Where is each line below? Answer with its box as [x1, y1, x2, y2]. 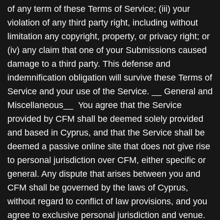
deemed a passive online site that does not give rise [7, 141, 210, 151]
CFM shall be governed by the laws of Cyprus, [7, 183, 188, 192]
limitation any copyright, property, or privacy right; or [7, 31, 210, 41]
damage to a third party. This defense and [7, 59, 170, 69]
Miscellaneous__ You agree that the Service [7, 100, 182, 110]
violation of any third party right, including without [7, 18, 198, 27]
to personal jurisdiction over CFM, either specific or [7, 155, 206, 165]
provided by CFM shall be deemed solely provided [7, 114, 203, 124]
